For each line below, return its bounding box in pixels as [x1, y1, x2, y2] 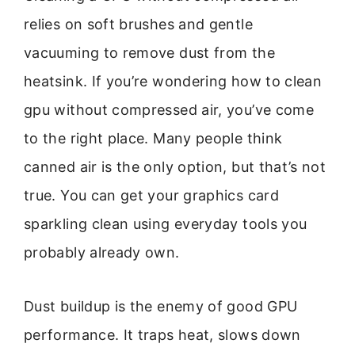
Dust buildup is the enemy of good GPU [24, 298, 298, 315]
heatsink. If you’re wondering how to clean [24, 73, 323, 90]
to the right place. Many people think [24, 130, 283, 147]
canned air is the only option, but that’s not [24, 158, 326, 175]
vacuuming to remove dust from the [24, 44, 275, 61]
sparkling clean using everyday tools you [24, 216, 307, 232]
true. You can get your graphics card [24, 187, 279, 204]
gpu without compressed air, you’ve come [24, 101, 315, 118]
